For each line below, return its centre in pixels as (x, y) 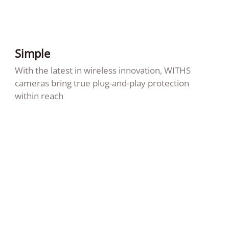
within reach (39, 96)
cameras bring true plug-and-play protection (102, 83)
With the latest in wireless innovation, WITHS (102, 71)
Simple (32, 53)
